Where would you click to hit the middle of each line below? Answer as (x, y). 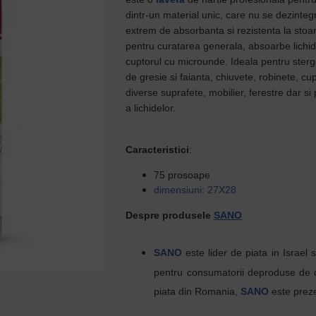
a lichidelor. (152, 108)
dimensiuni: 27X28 (195, 190)
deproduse (271, 272)
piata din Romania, (197, 291)
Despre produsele (170, 215)
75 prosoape (182, 175)
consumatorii (215, 272)
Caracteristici (158, 150)
